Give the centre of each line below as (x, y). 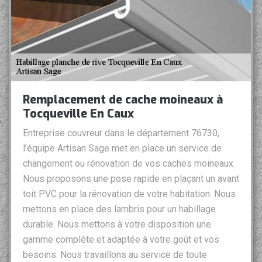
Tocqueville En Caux (78, 114)
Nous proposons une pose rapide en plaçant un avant (131, 179)
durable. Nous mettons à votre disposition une (117, 225)
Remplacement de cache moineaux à (123, 100)
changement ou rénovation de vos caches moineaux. (129, 164)
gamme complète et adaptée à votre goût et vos (121, 240)
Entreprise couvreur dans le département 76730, (121, 133)
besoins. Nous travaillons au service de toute (115, 255)
